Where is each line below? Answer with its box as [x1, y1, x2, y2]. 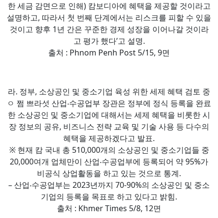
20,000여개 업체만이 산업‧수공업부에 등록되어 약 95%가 [10, 156, 208, 167]
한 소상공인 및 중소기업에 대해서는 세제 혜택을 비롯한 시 [8, 109, 210, 120]
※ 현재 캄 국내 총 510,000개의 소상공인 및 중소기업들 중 [9, 144, 209, 155]
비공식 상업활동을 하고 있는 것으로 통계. [37, 167, 181, 179]
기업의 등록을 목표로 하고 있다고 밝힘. [41, 191, 177, 202]
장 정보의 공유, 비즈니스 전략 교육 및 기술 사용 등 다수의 [9, 121, 209, 132]
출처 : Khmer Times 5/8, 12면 [57, 202, 161, 214]
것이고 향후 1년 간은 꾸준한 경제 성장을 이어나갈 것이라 [9, 23, 209, 35]
